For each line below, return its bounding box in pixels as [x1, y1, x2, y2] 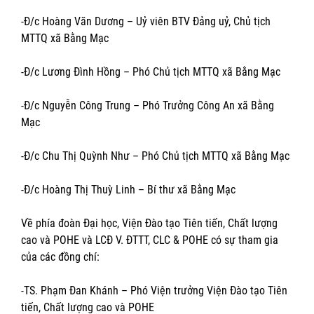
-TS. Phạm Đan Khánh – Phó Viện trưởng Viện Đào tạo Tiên [21, 284, 287, 298]
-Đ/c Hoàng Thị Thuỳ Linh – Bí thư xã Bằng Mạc [21, 183, 235, 197]
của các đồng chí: [21, 250, 100, 264]
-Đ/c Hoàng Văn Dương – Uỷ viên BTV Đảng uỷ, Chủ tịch [21, 15, 271, 29]
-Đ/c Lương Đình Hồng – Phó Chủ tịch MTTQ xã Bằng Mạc [21, 65, 280, 79]
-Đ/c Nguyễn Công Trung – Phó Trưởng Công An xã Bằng [21, 99, 274, 113]
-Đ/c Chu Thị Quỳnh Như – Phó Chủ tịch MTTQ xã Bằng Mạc [21, 149, 289, 163]
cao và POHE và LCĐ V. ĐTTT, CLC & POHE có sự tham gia [21, 233, 278, 247]
